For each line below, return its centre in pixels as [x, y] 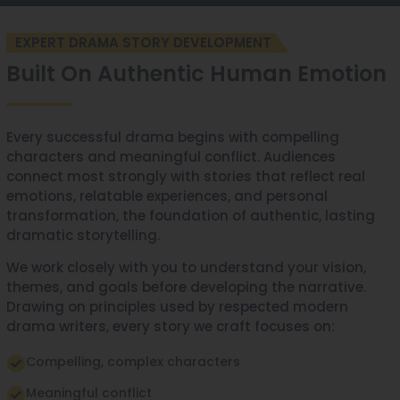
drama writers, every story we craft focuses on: [171, 326]
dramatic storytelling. [83, 235]
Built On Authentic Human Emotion [196, 74]
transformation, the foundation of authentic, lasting [191, 216]
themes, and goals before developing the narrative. [186, 287]
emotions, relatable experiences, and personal [167, 196]
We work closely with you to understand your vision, [186, 267]
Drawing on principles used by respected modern [177, 307]
